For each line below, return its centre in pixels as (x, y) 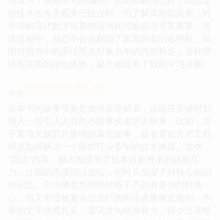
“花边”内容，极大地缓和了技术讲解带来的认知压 (104, 159)
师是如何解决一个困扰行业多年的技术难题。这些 (105, 146)
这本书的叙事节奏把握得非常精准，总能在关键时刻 (110, 108)
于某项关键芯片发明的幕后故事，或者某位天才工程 (110, 133)
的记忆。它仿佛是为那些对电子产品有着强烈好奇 (105, 184)
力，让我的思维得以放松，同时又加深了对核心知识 (110, 172)
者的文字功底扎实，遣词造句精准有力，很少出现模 (110, 210)
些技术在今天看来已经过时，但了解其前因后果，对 (110, 13)
